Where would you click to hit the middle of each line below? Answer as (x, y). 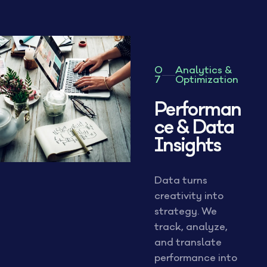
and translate (188, 243)
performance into (195, 258)
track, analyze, (191, 227)
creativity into (189, 196)
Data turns (181, 181)
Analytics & (204, 70)
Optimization (207, 80)
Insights (187, 146)
